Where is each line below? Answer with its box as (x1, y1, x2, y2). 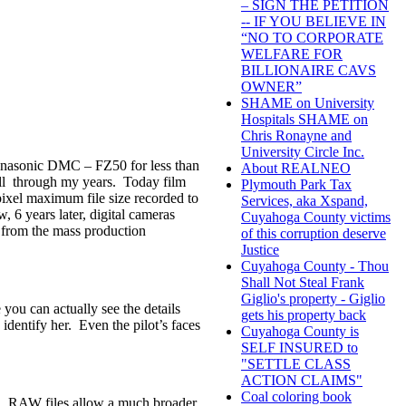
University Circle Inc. (241, 144, 364, 160)
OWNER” (241, 79, 302, 95)
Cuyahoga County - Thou (241, 258, 389, 275)
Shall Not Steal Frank (241, 275, 364, 291)
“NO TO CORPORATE (241, 30, 383, 46)
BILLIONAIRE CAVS (241, 63, 376, 79)
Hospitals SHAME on (241, 111, 368, 128)
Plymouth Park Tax (241, 177, 352, 193)
